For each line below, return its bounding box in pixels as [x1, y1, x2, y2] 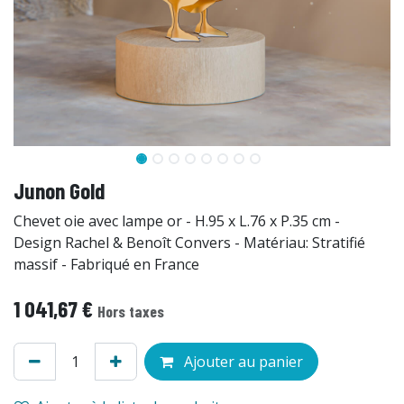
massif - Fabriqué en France [14, 253, 199, 274]
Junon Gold [14, 176, 106, 204]
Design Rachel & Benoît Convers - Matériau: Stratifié [14, 232, 365, 252]
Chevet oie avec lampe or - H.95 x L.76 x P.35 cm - [14, 210, 340, 231]
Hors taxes [97, 300, 164, 321]
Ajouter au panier [184, 351, 303, 372]
